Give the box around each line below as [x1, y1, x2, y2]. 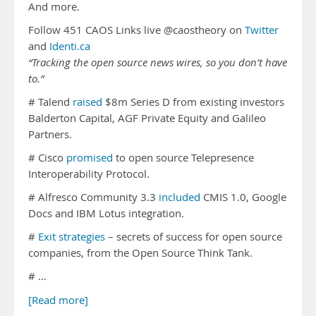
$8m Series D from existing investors [102, 95, 284, 109]
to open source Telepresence [113, 151, 254, 164]
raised [73, 95, 102, 109]
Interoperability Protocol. [28, 167, 150, 181]
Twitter [245, 23, 279, 37]
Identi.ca [49, 39, 90, 53]
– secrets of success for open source [105, 230, 282, 243]
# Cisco [28, 151, 66, 164]
